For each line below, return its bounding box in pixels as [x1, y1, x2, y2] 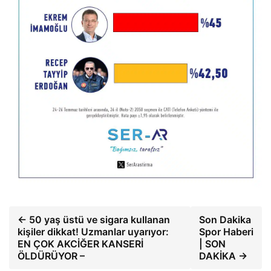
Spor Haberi [198, 225, 253, 238]
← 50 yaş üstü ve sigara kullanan [18, 213, 170, 226]
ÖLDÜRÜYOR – [18, 249, 85, 262]
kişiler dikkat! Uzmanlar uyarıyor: [18, 225, 169, 238]
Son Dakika [198, 213, 251, 226]
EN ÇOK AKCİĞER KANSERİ [18, 237, 143, 250]
